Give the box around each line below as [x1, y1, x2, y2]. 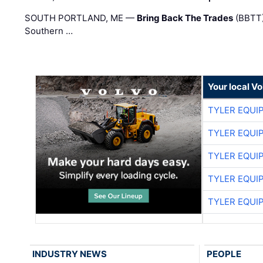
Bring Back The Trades [137, 12, 234, 23]
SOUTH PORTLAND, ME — [25, 12, 137, 23]
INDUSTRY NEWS [32, 248, 107, 259]
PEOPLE [206, 248, 241, 259]
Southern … [25, 25, 73, 36]
